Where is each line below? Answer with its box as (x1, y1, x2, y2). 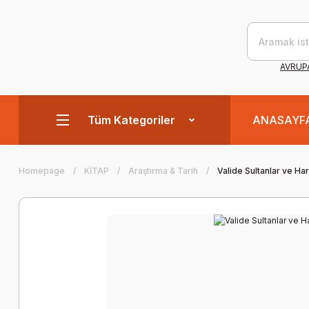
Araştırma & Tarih (128, 166, 198, 176)
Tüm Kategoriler (88, 113, 175, 127)
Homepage (19, 166, 65, 176)
